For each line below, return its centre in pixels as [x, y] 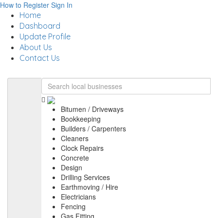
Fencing [73, 207]
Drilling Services [85, 177]
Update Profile [45, 36]
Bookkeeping [81, 119]
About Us [36, 47]
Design [72, 168]
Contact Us [40, 58]
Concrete [75, 158]
